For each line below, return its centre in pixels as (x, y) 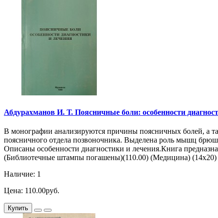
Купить (18, 208)
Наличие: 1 (22, 174)
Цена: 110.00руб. (32, 190)
